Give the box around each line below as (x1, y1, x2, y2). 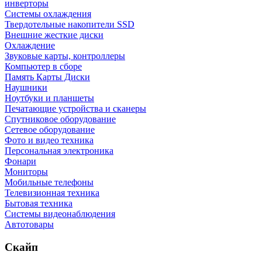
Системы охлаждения (5, 9, 91, 19)
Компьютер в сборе (5, 61, 82, 72)
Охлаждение (5, 40, 55, 51)
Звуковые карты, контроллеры (5, 51, 125, 61)
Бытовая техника (5, 198, 73, 209)
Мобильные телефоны (5, 177, 94, 188)
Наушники (5, 82, 47, 93)
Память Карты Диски (5, 72, 90, 82)
